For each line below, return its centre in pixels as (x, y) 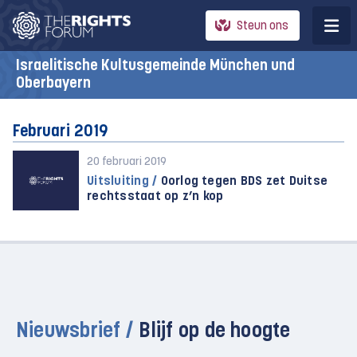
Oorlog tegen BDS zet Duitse (243, 182)
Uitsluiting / (122, 182)
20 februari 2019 (127, 162)
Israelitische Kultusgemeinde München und (155, 66)
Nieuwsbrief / (78, 332)
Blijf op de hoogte (215, 332)
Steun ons (263, 26)
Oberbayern (53, 84)
